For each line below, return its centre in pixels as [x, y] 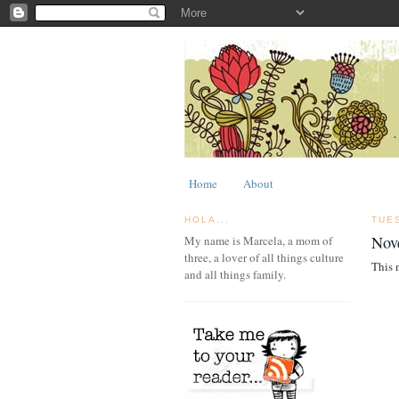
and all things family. [235, 275]
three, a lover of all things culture [264, 258]
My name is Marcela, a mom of [258, 241]
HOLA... [208, 219]
